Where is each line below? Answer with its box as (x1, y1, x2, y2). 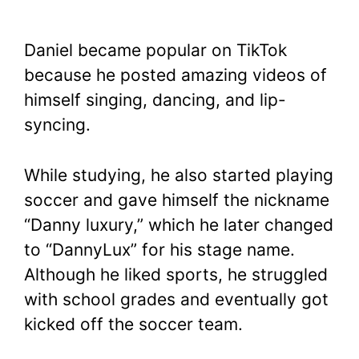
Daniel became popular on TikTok (24, 40, 287, 61)
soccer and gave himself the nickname (24, 189, 329, 210)
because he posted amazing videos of (24, 65, 327, 86)
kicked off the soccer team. (24, 313, 243, 334)
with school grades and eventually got (24, 288, 329, 309)
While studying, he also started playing (24, 164, 333, 185)
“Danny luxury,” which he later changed (24, 214, 333, 235)
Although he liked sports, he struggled (24, 264, 328, 284)
